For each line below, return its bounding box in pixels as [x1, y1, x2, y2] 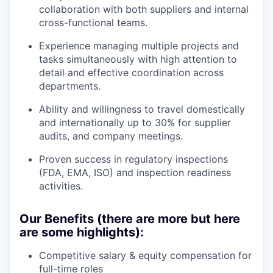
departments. [39, 80, 101, 93]
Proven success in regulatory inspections [39, 153, 228, 166]
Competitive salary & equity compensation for [39, 249, 252, 262]
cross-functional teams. [39, 16, 147, 29]
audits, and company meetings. [39, 130, 183, 143]
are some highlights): [19, 225, 144, 240]
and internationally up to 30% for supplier [39, 116, 231, 129]
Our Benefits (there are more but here [19, 211, 240, 227]
